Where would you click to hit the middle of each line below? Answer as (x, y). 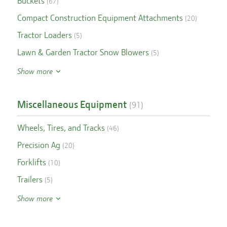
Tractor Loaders (44, 35)
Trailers (30, 179)
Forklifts (31, 162)
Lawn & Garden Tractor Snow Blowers (83, 52)
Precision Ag (39, 145)
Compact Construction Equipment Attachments (100, 18)
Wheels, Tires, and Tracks (61, 128)
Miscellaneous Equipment (72, 104)
